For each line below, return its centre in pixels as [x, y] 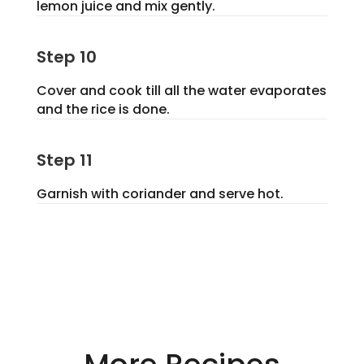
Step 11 [64, 160]
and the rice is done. [103, 110]
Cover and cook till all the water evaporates [181, 91]
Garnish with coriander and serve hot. [160, 194]
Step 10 [66, 57]
